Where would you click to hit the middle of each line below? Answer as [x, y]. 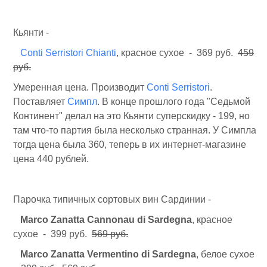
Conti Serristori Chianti [68, 53]
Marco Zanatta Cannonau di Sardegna [106, 220]
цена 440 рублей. [51, 159]
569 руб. [110, 234]
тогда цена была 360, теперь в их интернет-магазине [130, 145]
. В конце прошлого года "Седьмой [174, 102]
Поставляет [40, 102]
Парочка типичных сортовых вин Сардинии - [112, 199]
